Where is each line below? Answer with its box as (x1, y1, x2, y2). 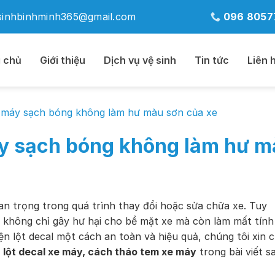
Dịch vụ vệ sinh (104, 54, 176, 66)
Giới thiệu (40, 54, 85, 66)
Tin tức (195, 54, 229, 66)
